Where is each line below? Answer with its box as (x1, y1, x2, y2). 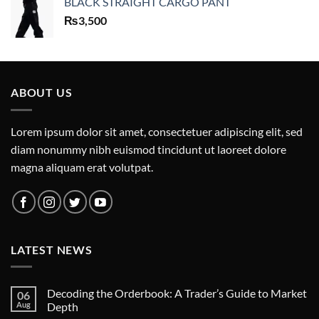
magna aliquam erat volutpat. (11, 159, 153, 174)
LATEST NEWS (11, 242, 93, 256)
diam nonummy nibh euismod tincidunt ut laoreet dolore (11, 142, 286, 156)
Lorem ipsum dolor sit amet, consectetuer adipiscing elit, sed (11, 124, 303, 138)
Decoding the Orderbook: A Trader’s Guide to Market (47, 286, 307, 300)
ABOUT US (11, 85, 73, 100)
